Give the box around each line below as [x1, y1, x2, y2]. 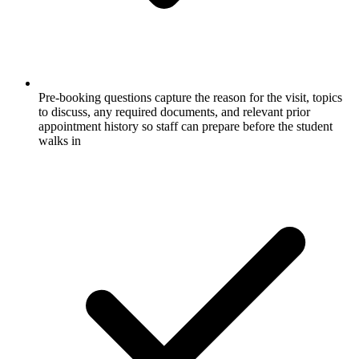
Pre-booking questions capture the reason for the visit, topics [38, 91, 342, 105]
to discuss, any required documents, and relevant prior [38, 105, 310, 119]
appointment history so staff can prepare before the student [38, 119, 333, 134]
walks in [38, 134, 81, 148]
